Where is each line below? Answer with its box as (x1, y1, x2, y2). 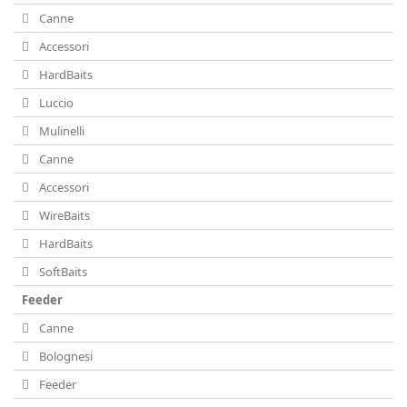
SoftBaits (36, 263, 87, 280)
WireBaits (36, 207, 90, 223)
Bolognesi (36, 348, 93, 364)
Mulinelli (36, 123, 84, 139)
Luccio (36, 94, 74, 111)
